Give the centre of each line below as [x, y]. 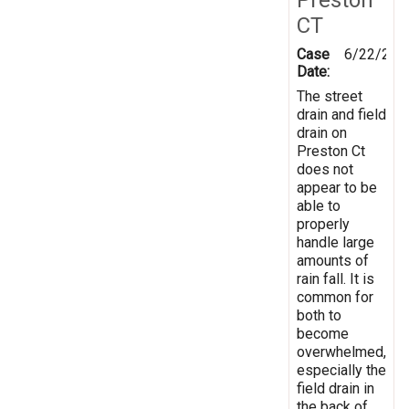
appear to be [337, 187]
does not [325, 169]
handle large [336, 242]
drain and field [341, 114]
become [323, 333]
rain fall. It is [336, 278]
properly [323, 224]
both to [319, 315]
